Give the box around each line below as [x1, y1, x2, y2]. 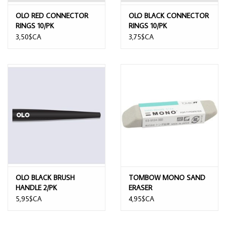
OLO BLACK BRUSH [16, 173, 75, 182]
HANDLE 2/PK [16, 183, 57, 192]
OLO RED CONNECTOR [16, 11, 88, 20]
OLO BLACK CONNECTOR [129, 11, 209, 20]
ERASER [129, 183, 152, 192]
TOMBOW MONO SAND [129, 173, 205, 182]
